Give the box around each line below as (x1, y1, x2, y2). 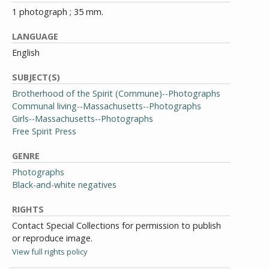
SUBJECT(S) (12, 71, 60, 83)
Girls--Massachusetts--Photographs (12, 113, 153, 124)
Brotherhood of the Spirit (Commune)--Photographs (12, 88, 220, 99)
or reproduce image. (12, 232, 92, 244)
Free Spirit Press (12, 125, 76, 137)
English (12, 47, 40, 58)
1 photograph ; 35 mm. (12, 6, 103, 17)
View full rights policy (12, 246, 87, 257)
